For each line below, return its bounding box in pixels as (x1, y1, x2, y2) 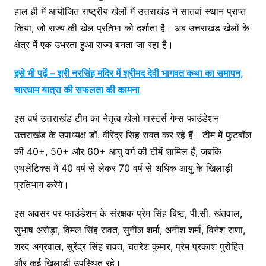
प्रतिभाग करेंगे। (14, 178, 69, 191)
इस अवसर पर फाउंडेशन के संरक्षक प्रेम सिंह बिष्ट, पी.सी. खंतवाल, (14, 207, 242, 219)
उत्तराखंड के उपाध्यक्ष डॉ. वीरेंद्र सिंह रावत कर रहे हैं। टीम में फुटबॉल (14, 128, 252, 141)
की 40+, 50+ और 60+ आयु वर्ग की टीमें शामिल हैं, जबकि (14, 145, 221, 157)
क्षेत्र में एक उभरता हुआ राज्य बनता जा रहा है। (14, 38, 173, 50)
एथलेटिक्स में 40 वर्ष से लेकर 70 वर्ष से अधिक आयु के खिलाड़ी (14, 161, 233, 174)
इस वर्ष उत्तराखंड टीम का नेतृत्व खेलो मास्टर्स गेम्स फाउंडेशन (14, 112, 219, 124)
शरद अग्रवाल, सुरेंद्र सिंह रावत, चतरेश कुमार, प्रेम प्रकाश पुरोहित (14, 240, 243, 252)
